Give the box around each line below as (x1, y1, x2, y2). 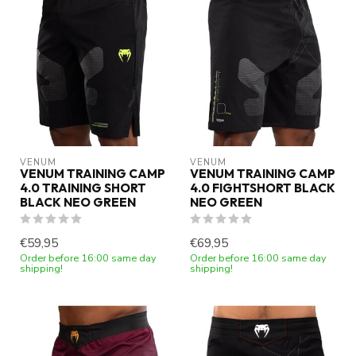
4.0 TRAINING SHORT (20, 180, 146, 195)
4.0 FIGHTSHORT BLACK (190, 180, 335, 195)
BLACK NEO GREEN (20, 194, 136, 210)
